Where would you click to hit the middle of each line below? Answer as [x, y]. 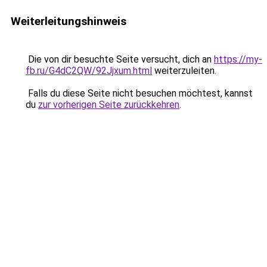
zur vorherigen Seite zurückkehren [109, 105]
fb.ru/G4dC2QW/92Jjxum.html [89, 71]
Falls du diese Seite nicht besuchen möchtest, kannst [139, 93]
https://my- [238, 59]
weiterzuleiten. [184, 71]
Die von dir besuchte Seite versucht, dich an [120, 59]
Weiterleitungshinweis [69, 21]
